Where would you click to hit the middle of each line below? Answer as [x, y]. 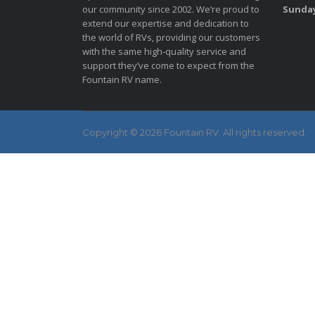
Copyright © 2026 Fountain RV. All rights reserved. [194, 132]
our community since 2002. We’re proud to [171, 9]
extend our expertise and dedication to [166, 23]
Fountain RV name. [122, 79]
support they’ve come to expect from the [168, 65]
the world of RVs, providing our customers [171, 37]
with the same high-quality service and [164, 51]
